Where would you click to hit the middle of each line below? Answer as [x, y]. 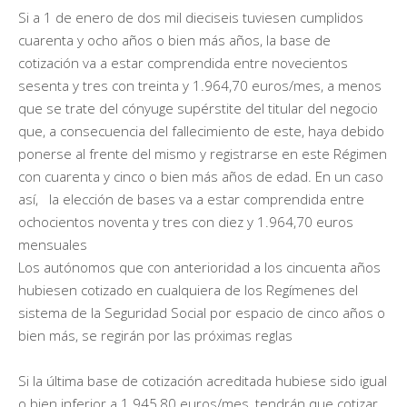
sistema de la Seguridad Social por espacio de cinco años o [202, 312]
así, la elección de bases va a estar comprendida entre [191, 199]
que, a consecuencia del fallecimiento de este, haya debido [201, 130]
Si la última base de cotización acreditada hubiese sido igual [203, 380]
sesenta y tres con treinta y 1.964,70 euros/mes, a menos [200, 85]
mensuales [53, 244]
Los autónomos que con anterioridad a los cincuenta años [199, 267]
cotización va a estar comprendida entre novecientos [183, 62]
